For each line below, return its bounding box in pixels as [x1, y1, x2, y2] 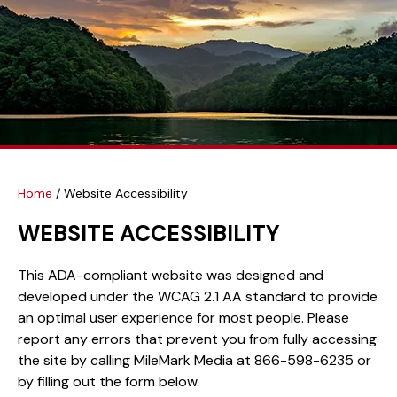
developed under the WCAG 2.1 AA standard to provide [18, 286, 378, 306]
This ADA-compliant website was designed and [18, 265, 323, 284]
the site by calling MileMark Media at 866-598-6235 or [18, 350, 371, 370]
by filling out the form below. [18, 371, 199, 391]
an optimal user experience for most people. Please [18, 307, 349, 327]
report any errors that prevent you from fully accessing [18, 329, 377, 348]
